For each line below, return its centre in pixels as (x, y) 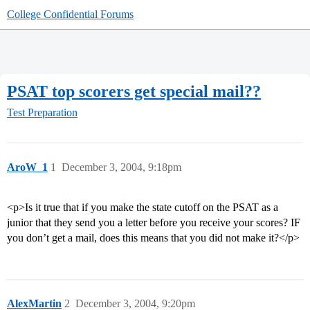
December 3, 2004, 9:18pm (121, 167)
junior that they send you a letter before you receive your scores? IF (154, 223)
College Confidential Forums (70, 14)
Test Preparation (42, 113)
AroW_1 (27, 167)
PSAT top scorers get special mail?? (134, 91)
